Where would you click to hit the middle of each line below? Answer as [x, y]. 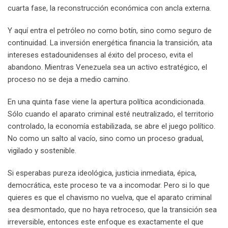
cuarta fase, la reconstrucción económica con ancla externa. [109, 8]
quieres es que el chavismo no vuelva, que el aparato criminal [110, 197]
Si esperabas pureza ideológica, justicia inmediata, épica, [102, 173]
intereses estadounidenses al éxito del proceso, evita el [100, 55]
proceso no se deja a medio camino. [69, 79]
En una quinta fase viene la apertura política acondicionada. [106, 102]
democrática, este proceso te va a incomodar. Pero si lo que [109, 185]
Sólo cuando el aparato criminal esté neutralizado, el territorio [111, 114]
